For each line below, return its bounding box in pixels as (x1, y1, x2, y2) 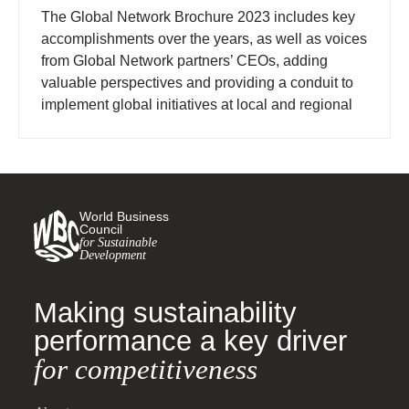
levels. (41, 119, 83, 135)
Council (79, 222, 122, 237)
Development (79, 247, 146, 263)
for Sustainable (79, 235, 157, 250)
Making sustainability (34, 296, 297, 329)
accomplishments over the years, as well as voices (41, 31, 367, 47)
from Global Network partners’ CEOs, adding (41, 53, 328, 69)
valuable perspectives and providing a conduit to (41, 75, 353, 91)
